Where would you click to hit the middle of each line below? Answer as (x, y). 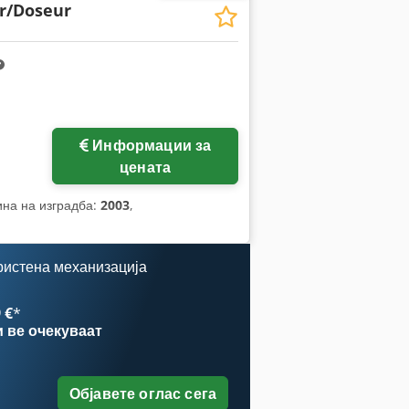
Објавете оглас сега (142, 394)
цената (146, 168)
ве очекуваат (53, 331)
